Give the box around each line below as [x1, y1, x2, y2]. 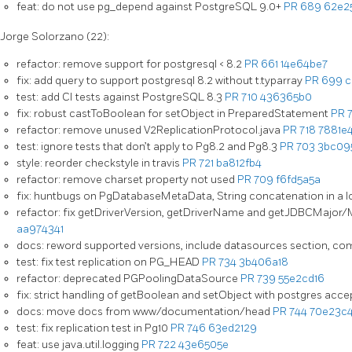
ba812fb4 [216, 156, 262, 170]
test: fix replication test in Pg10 [16, 321, 170, 335]
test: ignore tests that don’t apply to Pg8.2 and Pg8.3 [16, 139, 280, 153]
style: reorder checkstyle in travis [16, 156, 182, 170]
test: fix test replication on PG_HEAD [16, 255, 202, 269]
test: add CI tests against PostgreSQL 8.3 [16, 90, 225, 104]
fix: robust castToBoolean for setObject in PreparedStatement [16, 106, 331, 120]
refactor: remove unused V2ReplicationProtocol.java [16, 123, 283, 137]
